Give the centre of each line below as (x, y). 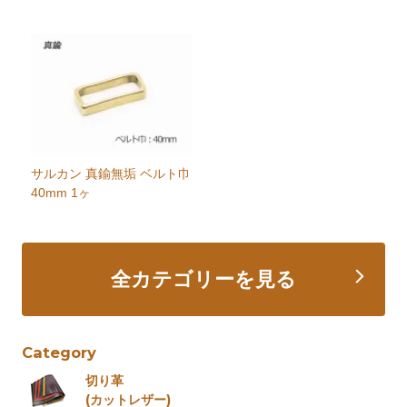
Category (60, 352)
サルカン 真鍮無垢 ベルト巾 (111, 173)
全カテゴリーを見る (203, 279)
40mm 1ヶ (61, 192)
